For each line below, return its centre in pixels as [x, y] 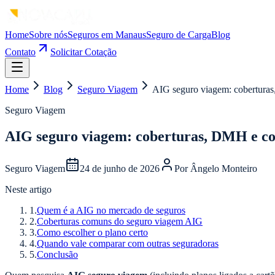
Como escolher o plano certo [92, 232]
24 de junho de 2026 [120, 168]
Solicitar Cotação [83, 52]
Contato [20, 52]
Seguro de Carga [179, 35]
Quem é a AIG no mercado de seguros [111, 210]
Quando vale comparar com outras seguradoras [128, 243]
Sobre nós [48, 35]
